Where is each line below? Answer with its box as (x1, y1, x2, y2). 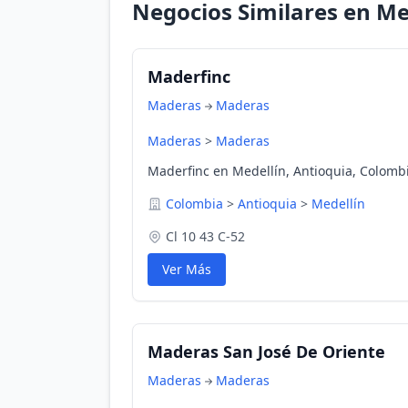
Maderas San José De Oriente (148, 341, 385, 362)
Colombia (166, 195, 223, 212)
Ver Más (162, 260, 211, 278)
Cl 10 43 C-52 (166, 228, 245, 245)
